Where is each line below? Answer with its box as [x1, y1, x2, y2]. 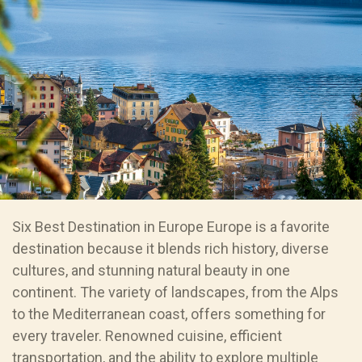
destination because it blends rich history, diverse [12, 239, 329, 257]
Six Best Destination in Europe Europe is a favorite [12, 217, 330, 235]
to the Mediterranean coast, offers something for [12, 305, 326, 322]
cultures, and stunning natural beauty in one [12, 261, 290, 279]
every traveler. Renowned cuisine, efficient [12, 326, 282, 344]
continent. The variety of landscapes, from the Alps [12, 283, 339, 301]
